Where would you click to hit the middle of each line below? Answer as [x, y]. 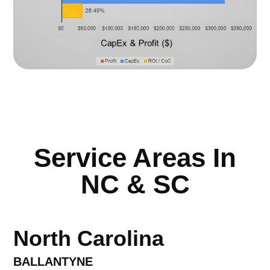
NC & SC [135, 184]
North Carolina [89, 239]
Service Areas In [135, 158]
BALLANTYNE [53, 262]
